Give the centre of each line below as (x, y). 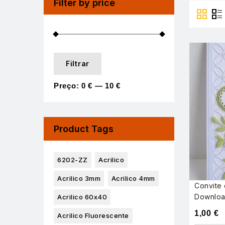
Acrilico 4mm (133, 179)
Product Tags (84, 129)
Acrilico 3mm (79, 179)
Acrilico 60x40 (82, 197)
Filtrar (78, 64)
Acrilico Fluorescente (93, 216)
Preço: (68, 86)
